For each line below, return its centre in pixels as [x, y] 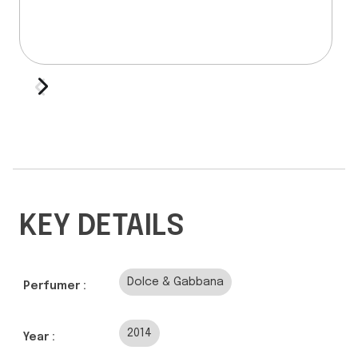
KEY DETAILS [102, 227]
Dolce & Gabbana [175, 282]
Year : [39, 337]
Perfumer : [55, 286]
